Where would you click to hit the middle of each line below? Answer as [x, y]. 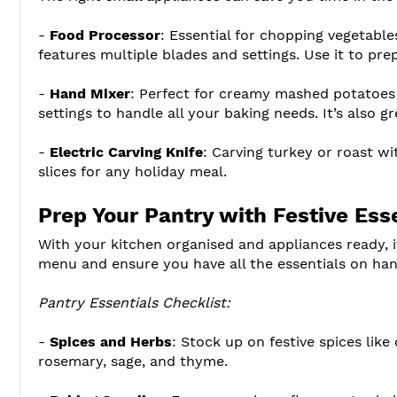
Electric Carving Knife [126, 152]
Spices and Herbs [111, 341]
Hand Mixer [90, 93]
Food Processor [105, 35]
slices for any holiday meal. [132, 171]
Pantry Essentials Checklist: [134, 302]
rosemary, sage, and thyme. [133, 361]
